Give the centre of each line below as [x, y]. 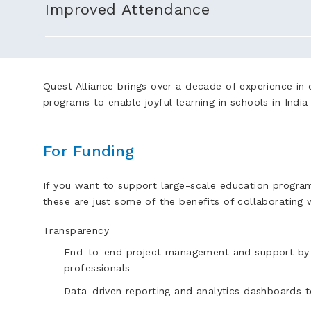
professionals [97, 268]
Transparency [76, 230]
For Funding [89, 151]
